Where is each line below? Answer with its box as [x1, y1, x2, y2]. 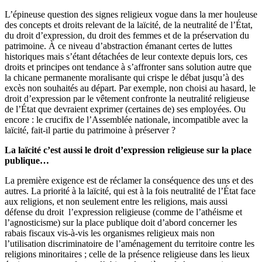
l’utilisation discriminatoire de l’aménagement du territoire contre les [5, 238, 254, 249]
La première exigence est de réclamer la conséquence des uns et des [5, 175, 253, 185]
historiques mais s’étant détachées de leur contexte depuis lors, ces [5, 51, 247, 61]
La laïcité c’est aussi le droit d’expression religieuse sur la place [5, 144, 251, 155]
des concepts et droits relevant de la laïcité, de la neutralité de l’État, [5, 19, 253, 30]
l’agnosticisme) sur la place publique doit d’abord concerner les [5, 217, 237, 227]
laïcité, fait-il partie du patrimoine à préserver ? [5, 125, 175, 135]
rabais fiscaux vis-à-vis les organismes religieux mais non [5, 227, 215, 238]
